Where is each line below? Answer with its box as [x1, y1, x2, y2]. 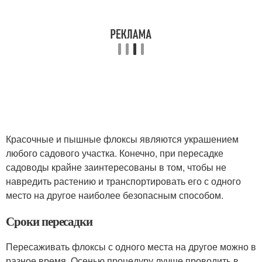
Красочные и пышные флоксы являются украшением [6, 132, 239, 146]
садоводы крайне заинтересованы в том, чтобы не [6, 160, 226, 174]
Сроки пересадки [6, 212, 93, 230]
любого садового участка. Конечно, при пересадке [6, 146, 223, 160]
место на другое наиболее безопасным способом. [6, 188, 223, 202]
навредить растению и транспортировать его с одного [6, 174, 241, 188]
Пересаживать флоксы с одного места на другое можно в [6, 240, 256, 254]
